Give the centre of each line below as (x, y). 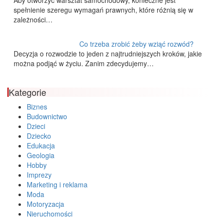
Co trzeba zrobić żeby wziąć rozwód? (137, 44)
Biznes (37, 107)
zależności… (33, 20)
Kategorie (27, 92)
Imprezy (39, 175)
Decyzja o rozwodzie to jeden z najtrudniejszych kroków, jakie (108, 54)
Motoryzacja (45, 204)
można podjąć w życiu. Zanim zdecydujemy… (83, 64)
